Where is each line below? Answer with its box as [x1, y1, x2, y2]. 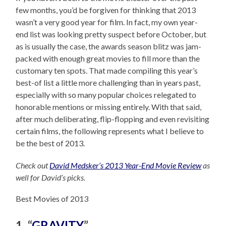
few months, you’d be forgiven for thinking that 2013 [16, 5, 196, 15]
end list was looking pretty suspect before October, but [16, 29, 207, 39]
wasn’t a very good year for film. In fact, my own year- [16, 17, 198, 27]
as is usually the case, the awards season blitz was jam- [16, 41, 202, 51]
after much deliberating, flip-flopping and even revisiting [16, 114, 210, 124]
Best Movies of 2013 [16, 193, 89, 203]
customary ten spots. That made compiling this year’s [16, 65, 198, 75]
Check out [16, 160, 50, 170]
